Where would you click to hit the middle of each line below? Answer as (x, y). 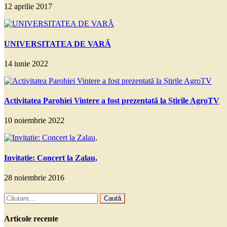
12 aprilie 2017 (28, 7)
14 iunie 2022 (26, 63)
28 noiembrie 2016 (34, 177)
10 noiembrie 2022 (34, 121)
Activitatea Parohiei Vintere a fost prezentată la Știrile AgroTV (112, 101)
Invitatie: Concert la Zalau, (51, 158)
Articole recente (31, 219)
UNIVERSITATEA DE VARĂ (58, 44)
